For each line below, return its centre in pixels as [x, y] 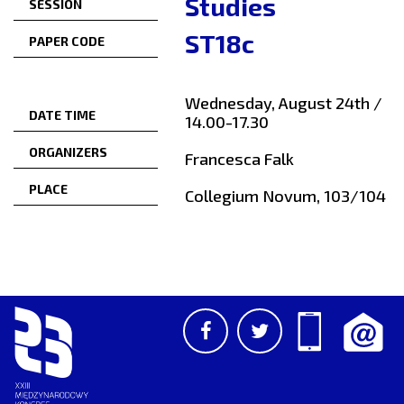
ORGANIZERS [68, 152]
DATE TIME [62, 115]
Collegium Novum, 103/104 [285, 196]
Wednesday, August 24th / [284, 103]
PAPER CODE [67, 41]
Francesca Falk [239, 159]
